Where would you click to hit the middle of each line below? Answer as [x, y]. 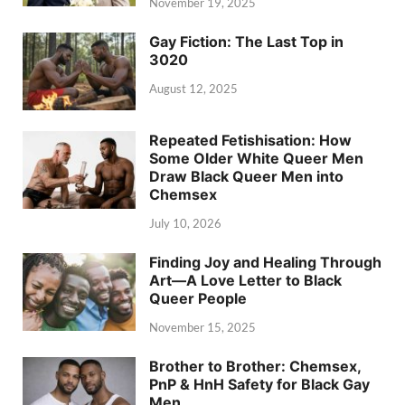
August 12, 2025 [193, 88]
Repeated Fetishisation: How [250, 140]
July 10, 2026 [185, 223]
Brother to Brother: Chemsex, [255, 366]
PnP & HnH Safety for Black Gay [259, 384]
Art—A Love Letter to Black [245, 280]
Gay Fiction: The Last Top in [246, 41]
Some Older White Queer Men [256, 158]
